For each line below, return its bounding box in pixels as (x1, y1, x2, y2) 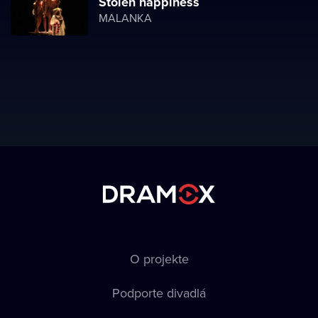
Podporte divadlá (112, 284, 206, 302)
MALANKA (99, 10, 152, 26)
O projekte (129, 250, 189, 268)
